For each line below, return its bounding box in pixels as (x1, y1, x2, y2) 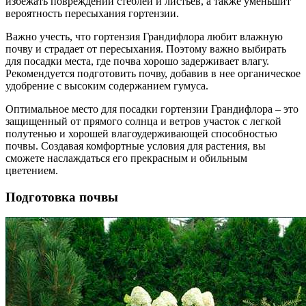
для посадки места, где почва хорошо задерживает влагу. (5, 55, 269, 67)
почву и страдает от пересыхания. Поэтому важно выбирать (5, 42, 286, 55)
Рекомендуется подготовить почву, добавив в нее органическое (5, 67, 301, 79)
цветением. (5, 164, 58, 176)
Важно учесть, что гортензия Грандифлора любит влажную (5, 30, 283, 42)
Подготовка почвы (5, 189, 118, 204)
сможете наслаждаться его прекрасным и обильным (5, 152, 247, 164)
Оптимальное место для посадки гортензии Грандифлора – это (5, 102, 298, 115)
